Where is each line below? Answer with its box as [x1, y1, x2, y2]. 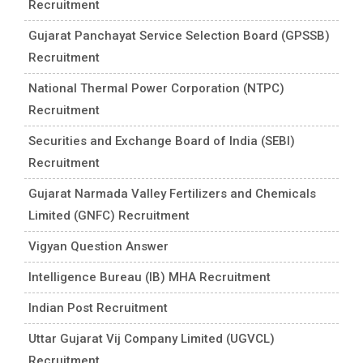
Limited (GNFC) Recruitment [28, 207, 190, 223]
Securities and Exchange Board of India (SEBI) [28, 133, 295, 148]
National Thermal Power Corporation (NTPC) [28, 80, 284, 96]
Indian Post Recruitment [28, 300, 168, 315]
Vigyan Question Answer [28, 238, 169, 254]
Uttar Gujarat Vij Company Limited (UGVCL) [28, 331, 275, 346]
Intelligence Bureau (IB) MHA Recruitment [28, 269, 271, 284]
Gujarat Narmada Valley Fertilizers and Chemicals [28, 186, 316, 201]
